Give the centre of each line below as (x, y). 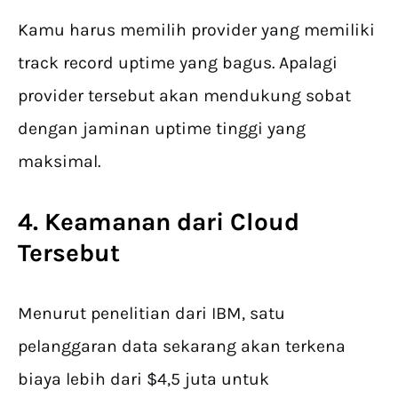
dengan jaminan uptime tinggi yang (162, 129)
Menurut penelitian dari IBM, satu (151, 314)
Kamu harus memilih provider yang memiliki (196, 30)
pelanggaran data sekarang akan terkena (182, 346)
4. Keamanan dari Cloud (159, 222)
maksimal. (59, 162)
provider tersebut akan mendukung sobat (184, 96)
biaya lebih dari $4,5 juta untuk (143, 379)
